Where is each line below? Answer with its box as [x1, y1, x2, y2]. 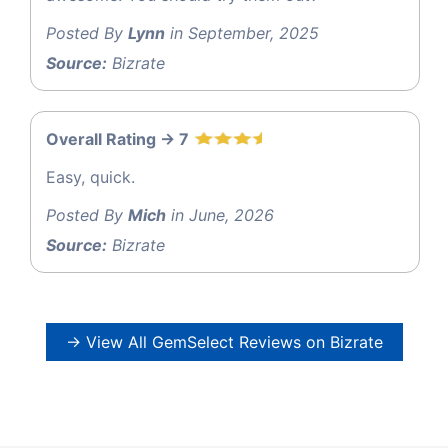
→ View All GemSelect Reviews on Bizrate [65, 331, 383, 352]
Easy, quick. [46, 166, 135, 187]
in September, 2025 [165, 22, 319, 43]
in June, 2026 [166, 204, 274, 225]
